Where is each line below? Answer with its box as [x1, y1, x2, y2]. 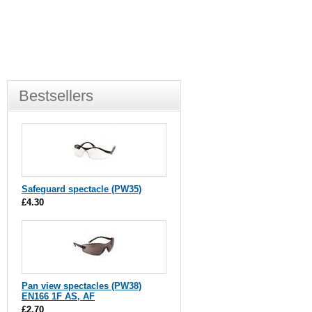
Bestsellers [19, 87, 93, 104]
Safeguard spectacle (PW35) [22, 184, 141, 194]
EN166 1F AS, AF [22, 291, 95, 302]
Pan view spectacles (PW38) [22, 281, 141, 291]
